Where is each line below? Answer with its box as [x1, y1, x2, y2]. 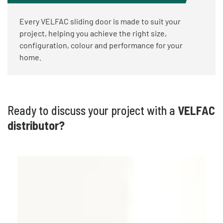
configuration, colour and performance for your [19, 40, 183, 50]
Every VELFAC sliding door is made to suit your [19, 16, 181, 26]
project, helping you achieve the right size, [19, 28, 167, 38]
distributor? [7, 117, 65, 132]
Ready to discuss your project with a [7, 103, 178, 117]
